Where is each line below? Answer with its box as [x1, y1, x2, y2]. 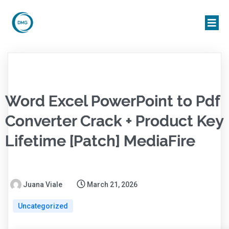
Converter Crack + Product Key [5, 112, 223, 130]
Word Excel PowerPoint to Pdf [5, 92, 220, 110]
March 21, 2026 [87, 180, 138, 189]
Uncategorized [18, 202, 68, 211]
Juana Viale [23, 180, 62, 189]
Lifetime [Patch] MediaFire [5, 132, 195, 150]
